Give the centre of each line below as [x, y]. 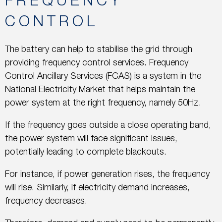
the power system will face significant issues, [91, 139]
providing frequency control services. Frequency [97, 64]
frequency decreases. [46, 202]
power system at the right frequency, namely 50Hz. [103, 104]
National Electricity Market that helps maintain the [100, 90]
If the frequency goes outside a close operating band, [108, 126]
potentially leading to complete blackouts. [86, 153]
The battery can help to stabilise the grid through [99, 50]
